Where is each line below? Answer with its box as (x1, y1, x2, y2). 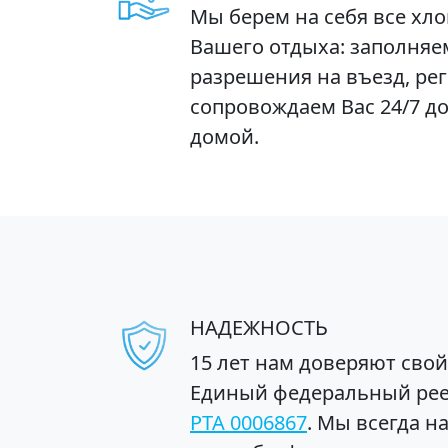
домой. (190, 123, 259, 150)
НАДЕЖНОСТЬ (190, 314, 328, 341)
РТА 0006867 (190, 409, 307, 436)
